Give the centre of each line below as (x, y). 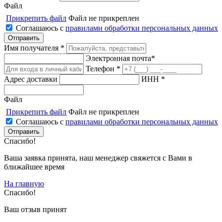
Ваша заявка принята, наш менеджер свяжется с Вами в (98, 158)
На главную (24, 183)
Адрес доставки (31, 79)
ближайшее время (34, 166)
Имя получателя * (34, 48)
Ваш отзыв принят (35, 209)
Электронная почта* (120, 58)
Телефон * (103, 68)
